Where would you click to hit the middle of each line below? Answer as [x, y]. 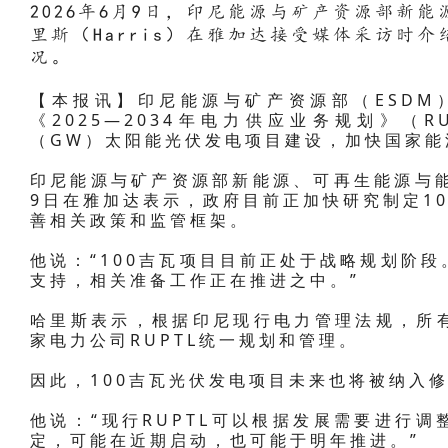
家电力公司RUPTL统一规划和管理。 [194, 340]
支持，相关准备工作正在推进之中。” [195, 280]
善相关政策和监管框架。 [140, 220]
